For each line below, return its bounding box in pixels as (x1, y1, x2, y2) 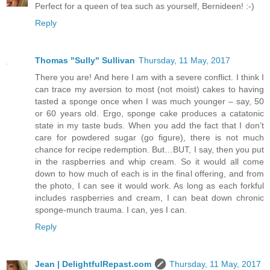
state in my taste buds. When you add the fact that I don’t (35, 121, 264, 131)
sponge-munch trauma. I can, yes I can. (35, 205, 187, 215)
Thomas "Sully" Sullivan (35, 55, 135, 66)
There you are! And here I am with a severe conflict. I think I (35, 72, 264, 83)
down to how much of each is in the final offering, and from (35, 169, 264, 179)
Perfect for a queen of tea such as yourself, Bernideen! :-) (35, 1, 254, 11)
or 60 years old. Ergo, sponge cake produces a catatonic (35, 108, 264, 119)
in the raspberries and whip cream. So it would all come (35, 157, 264, 167)
